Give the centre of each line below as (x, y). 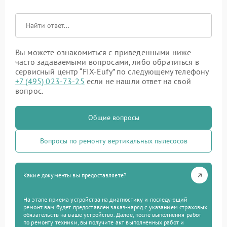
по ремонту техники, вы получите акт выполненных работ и (104, 222)
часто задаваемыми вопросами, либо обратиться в (107, 62)
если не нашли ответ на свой (138, 81)
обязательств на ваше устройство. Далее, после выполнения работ (112, 215)
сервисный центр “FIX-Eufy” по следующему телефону (112, 71)
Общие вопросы (113, 118)
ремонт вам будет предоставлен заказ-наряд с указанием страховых (116, 207)
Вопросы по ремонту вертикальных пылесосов (113, 141)
